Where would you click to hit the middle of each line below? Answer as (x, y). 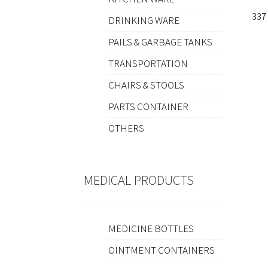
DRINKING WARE (144, 21)
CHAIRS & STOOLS (146, 85)
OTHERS (126, 128)
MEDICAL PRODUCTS (139, 180)
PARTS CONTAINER (148, 107)
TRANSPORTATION (148, 64)
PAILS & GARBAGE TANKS (160, 42)
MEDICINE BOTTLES (151, 229)
